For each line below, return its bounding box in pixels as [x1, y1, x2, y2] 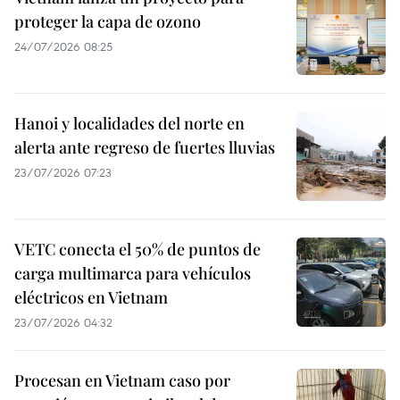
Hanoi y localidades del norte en [14, 112, 245, 135]
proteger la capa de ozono [14, 11, 201, 33]
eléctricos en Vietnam [14, 287, 168, 309]
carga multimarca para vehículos [14, 262, 251, 285]
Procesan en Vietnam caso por [14, 370, 230, 392]
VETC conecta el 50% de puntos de [14, 238, 261, 261]
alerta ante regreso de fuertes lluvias [14, 137, 275, 159]
